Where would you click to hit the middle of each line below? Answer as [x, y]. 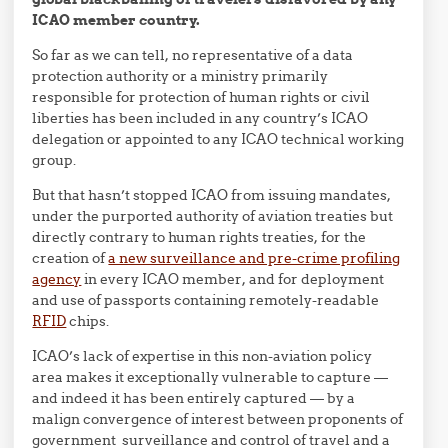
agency [57, 279]
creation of [70, 258]
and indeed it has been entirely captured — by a [194, 398]
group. [54, 160]
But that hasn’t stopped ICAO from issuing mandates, [212, 195]
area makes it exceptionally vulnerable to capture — [210, 377]
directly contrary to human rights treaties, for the [199, 237]
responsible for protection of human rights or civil [201, 97]
